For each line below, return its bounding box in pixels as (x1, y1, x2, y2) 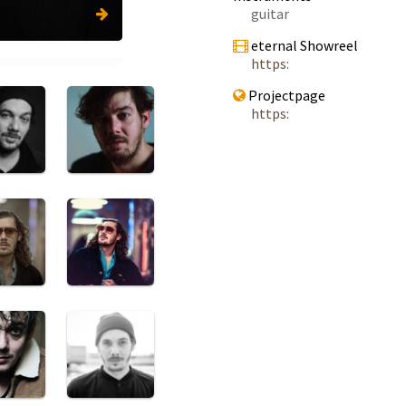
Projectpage (246, 86, 325, 104)
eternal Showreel (248, 36, 358, 54)
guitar (251, 5, 289, 23)
